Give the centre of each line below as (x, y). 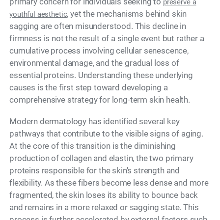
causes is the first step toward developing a (89, 88)
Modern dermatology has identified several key (95, 122)
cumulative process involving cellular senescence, (99, 51)
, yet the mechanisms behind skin (127, 14)
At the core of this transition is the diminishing (93, 146)
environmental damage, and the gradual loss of (94, 63)
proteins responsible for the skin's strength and (95, 171)
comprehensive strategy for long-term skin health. (100, 100)
